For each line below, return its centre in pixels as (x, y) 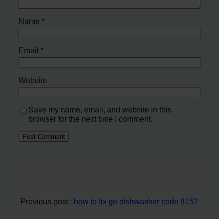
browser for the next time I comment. (91, 119)
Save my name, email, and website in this (100, 109)
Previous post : (47, 202)
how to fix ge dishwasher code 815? (136, 202)
